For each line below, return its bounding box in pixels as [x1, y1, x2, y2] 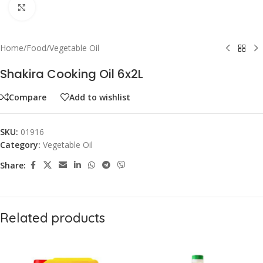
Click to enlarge [35, 2, 89, 12]
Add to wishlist [69, 91, 130, 103]
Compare [9, 91, 46, 103]
